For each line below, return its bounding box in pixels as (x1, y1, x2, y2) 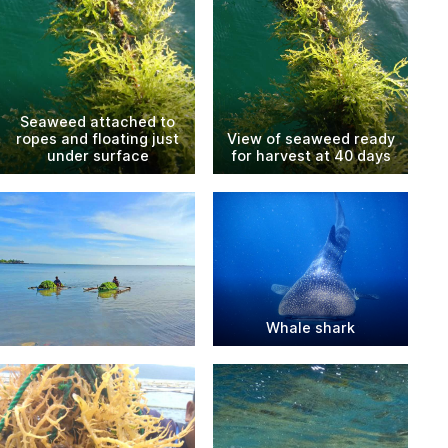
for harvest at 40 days (230, 147, 391, 165)
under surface (46, 147, 149, 165)
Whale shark (266, 318, 355, 336)
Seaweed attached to (20, 113, 175, 131)
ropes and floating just (16, 130, 179, 148)
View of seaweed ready (226, 130, 395, 148)
